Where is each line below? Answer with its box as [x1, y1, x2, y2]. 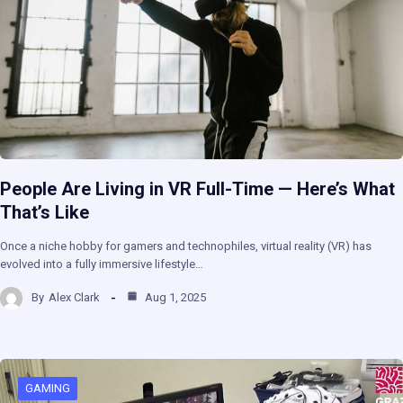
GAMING [25, 381, 70, 395]
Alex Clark [49, 291, 100, 305]
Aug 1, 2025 [142, 291, 206, 305]
